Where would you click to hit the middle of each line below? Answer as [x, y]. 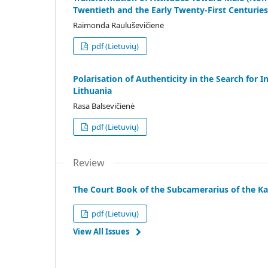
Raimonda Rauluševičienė [118, 25]
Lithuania [92, 90]
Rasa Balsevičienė [104, 106]
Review [89, 162]
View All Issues [101, 231]
